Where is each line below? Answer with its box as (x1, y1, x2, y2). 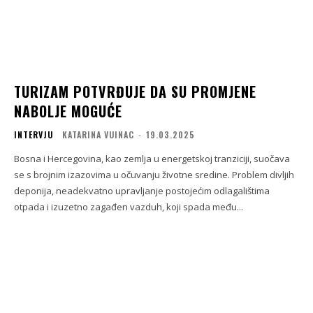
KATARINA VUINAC (62, 128, 134, 140)
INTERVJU (14, 128, 53, 140)
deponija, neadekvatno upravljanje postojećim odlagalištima (14, 184, 270, 197)
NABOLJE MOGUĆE (14, 100, 122, 122)
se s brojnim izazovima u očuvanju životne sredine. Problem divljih (14, 168, 294, 181)
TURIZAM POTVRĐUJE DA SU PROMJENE (14, 80, 256, 102)
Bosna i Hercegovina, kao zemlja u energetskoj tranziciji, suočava (14, 152, 290, 165)
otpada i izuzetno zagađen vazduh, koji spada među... (14, 200, 243, 213)
